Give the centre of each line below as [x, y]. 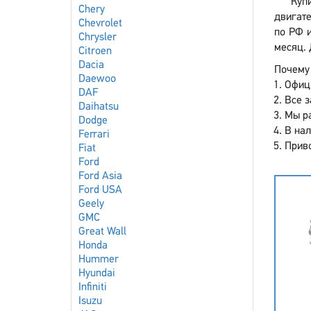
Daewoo [97, 79]
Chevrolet [100, 24]
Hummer [99, 260]
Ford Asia [100, 176]
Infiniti [93, 287]
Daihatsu [99, 107]
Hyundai [97, 274]
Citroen [95, 51]
